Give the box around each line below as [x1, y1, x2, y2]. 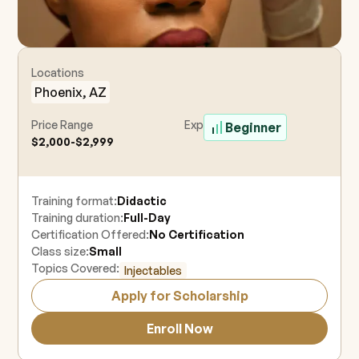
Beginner [225, 119, 281, 136]
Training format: [31, 194, 118, 208]
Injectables [124, 264, 183, 278]
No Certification [149, 228, 245, 242]
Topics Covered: [31, 261, 120, 276]
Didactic [117, 194, 167, 208]
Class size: [31, 244, 90, 259]
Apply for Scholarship [111, 288, 248, 305]
